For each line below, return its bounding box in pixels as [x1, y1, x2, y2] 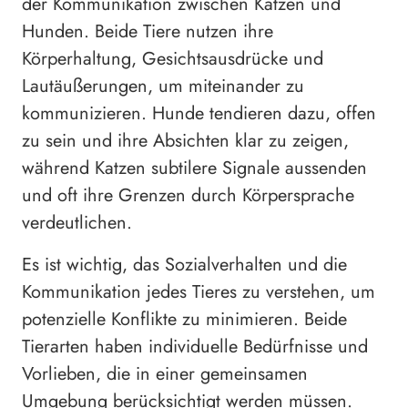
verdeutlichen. [22, 209, 132, 237]
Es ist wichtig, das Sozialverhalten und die [22, 251, 347, 279]
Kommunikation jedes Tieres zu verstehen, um [22, 279, 375, 306]
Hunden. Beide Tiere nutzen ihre [22, 18, 273, 46]
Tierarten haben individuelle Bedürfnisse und [22, 333, 368, 361]
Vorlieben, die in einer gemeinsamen [22, 361, 308, 388]
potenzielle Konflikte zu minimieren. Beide [22, 306, 347, 333]
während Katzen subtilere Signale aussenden [22, 155, 367, 182]
